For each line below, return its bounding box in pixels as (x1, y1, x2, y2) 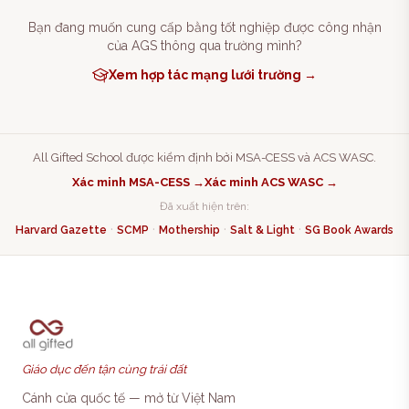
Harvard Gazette (16, 224, 107, 236)
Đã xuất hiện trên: (160, 200, 249, 213)
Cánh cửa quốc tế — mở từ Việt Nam (22, 391, 236, 405)
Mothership (159, 224, 220, 236)
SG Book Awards (305, 224, 393, 236)
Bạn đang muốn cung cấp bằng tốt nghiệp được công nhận (27, 20, 382, 35)
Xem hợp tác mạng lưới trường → (109, 68, 317, 82)
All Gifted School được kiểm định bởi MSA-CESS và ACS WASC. (33, 151, 376, 164)
